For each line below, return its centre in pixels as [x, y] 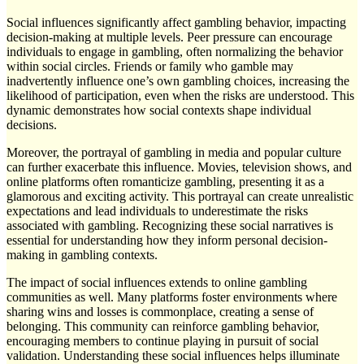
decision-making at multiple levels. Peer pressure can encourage [169, 37]
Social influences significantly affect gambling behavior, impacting [176, 22]
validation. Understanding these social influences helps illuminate [173, 355]
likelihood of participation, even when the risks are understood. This [180, 95]
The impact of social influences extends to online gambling [157, 282]
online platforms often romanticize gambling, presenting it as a [165, 181]
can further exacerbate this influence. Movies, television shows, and [179, 167]
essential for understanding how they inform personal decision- [167, 240]
